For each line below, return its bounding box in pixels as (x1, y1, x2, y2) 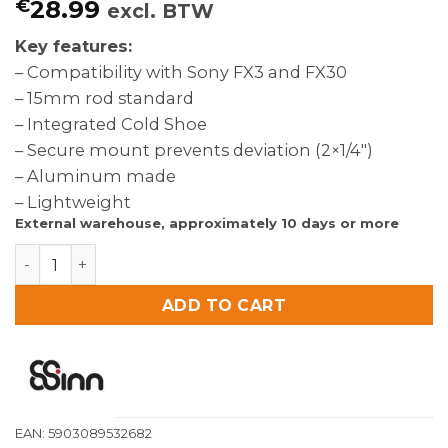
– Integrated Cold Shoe (15, 114, 207, 135)
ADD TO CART (161, 295, 287, 315)
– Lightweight (15, 192, 131, 213)
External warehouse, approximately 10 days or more (15, 215, 399, 232)
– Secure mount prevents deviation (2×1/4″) (15, 140, 373, 161)
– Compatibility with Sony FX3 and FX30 (15, 62, 347, 83)
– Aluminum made (15, 166, 176, 187)
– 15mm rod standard (15, 88, 194, 109)
